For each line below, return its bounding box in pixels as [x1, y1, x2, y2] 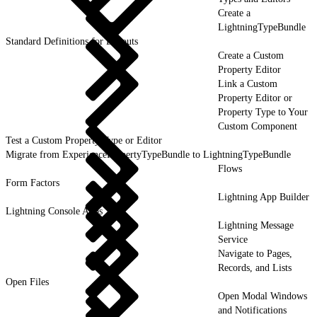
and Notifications [218, 304, 287, 316]
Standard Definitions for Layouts [6, 35, 138, 47]
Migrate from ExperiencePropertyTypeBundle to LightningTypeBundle [6, 149, 291, 160]
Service [218, 234, 248, 245]
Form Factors [6, 177, 59, 188]
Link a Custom [218, 78, 277, 89]
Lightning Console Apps [6, 205, 103, 217]
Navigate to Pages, [218, 248, 292, 259]
